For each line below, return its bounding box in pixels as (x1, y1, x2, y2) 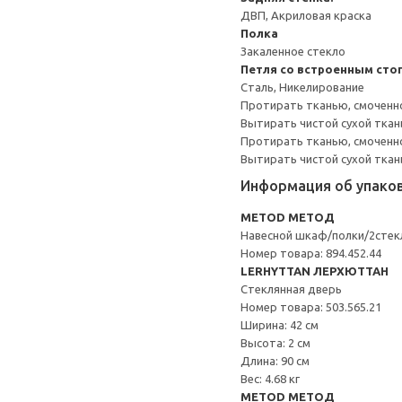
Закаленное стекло (240, 45, 345, 57)
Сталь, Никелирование (240, 81, 364, 93)
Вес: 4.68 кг (240, 372, 300, 385)
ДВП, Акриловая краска (240, 9, 371, 22)
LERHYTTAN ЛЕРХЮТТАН (240, 265, 389, 277)
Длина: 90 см (240, 354, 310, 367)
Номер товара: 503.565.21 (240, 301, 381, 313)
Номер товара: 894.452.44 (240, 247, 381, 259)
